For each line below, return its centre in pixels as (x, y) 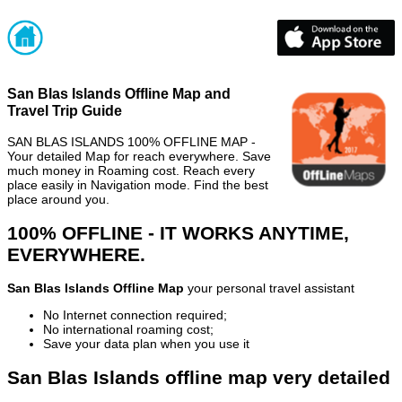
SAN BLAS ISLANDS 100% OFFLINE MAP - (131, 141)
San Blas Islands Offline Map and (119, 94)
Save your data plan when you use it (146, 344)
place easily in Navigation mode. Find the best (138, 184)
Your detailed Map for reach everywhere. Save (139, 156)
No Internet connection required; (135, 315)
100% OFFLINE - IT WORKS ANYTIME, (178, 232)
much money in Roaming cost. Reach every (131, 170)
